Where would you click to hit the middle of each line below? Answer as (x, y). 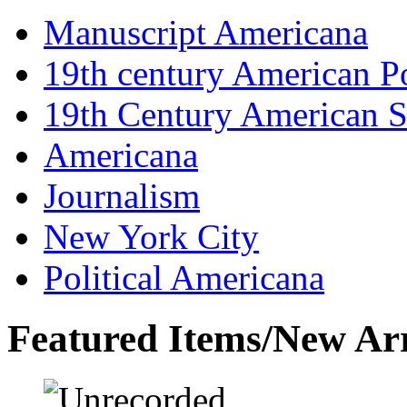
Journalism (122, 195)
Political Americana (184, 277)
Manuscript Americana (206, 32)
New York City (151, 236)
